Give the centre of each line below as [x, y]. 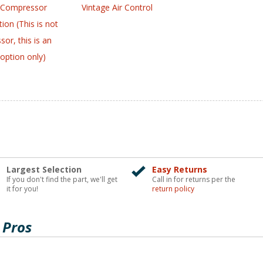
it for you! [22, 189]
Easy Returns [180, 170]
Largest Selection [44, 170]
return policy [173, 189]
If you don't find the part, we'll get [62, 180]
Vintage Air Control [117, 8]
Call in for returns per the [194, 180]
